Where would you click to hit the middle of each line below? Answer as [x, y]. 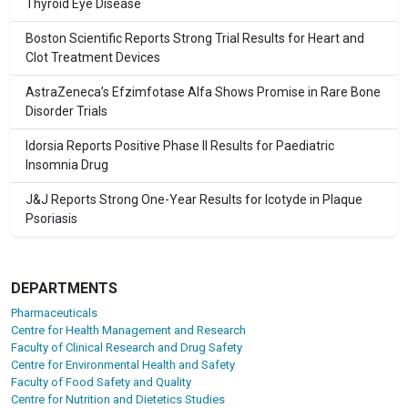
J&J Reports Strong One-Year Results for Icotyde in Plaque [194, 200]
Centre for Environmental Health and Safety [123, 365]
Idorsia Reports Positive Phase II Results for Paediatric [180, 146]
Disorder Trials [66, 112]
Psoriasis [51, 219]
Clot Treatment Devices [93, 58]
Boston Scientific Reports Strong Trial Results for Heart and [195, 39]
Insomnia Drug [67, 165]
